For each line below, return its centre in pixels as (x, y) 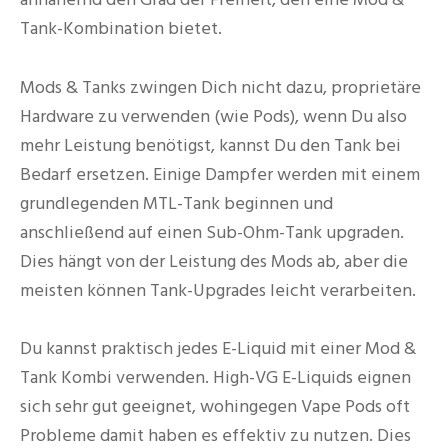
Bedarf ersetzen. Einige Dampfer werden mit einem (220, 174)
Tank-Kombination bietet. (121, 28)
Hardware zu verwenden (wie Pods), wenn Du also (213, 116)
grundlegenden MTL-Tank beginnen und (176, 203)
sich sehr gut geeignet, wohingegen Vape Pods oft (215, 407)
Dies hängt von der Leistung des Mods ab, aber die (214, 261)
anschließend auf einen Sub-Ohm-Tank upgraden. (212, 232)
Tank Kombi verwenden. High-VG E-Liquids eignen (215, 378)
